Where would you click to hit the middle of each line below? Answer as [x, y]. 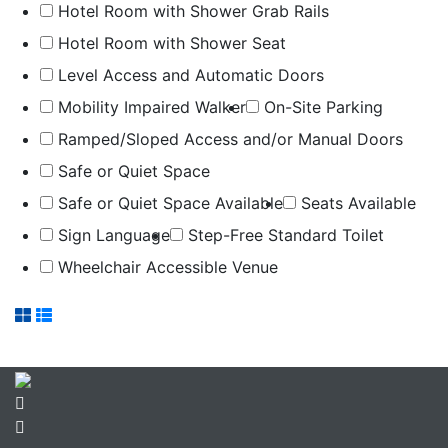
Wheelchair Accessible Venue [165, 266]
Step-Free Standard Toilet [283, 234]
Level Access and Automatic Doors [188, 74]
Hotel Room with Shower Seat [169, 42]
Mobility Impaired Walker [149, 106]
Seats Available [356, 202]
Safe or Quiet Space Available [168, 202]
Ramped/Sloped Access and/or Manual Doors [228, 138]
